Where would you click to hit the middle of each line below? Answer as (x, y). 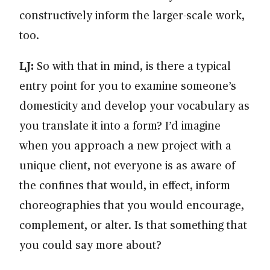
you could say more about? (93, 245)
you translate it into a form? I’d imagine (120, 125)
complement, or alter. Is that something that (133, 225)
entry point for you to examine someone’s (128, 86)
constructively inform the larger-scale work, (132, 15)
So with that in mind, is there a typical (132, 66)
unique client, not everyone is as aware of (127, 165)
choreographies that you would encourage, (132, 205)
